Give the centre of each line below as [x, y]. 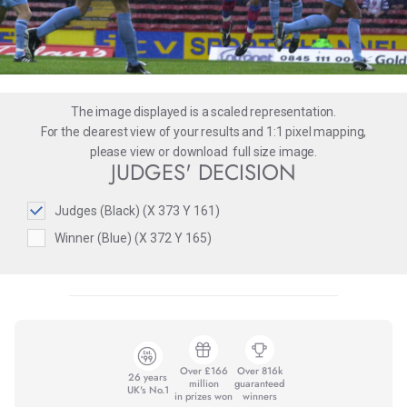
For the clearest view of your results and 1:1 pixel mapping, [203, 131]
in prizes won [203, 396]
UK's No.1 [148, 389]
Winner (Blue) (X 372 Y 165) [133, 238]
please [109, 151]
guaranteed [259, 383]
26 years [148, 377]
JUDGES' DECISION [203, 172]
